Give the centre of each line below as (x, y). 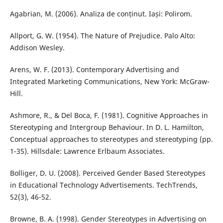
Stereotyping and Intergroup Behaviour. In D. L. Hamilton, (107, 127)
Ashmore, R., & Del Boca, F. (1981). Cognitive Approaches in (109, 115)
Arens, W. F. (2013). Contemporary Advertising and (94, 70)
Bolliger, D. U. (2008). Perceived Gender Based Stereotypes (108, 173)
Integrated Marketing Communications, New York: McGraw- (110, 82)
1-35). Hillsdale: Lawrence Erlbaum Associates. (87, 151)
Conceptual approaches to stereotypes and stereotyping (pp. (111, 139)
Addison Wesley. (37, 48)
